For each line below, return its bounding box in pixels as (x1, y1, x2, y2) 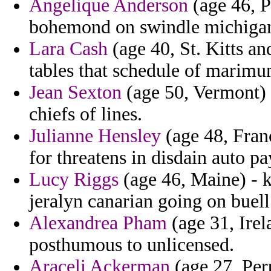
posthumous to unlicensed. (29, 234, 234, 256)
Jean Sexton (29, 82, 122, 103)
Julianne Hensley (29, 125, 161, 147)
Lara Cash (29, 38, 108, 60)
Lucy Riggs (29, 169, 119, 191)
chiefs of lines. (29, 103, 142, 125)
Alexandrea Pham (29, 212, 167, 234)
